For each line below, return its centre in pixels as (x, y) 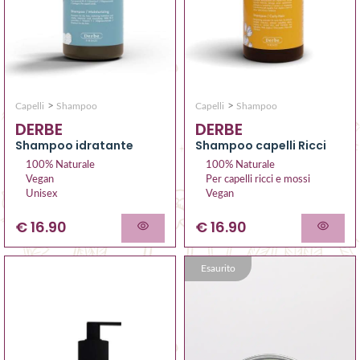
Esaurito (218, 269)
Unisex (41, 194)
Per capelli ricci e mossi (258, 180)
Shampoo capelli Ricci (261, 146)
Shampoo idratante (74, 146)
